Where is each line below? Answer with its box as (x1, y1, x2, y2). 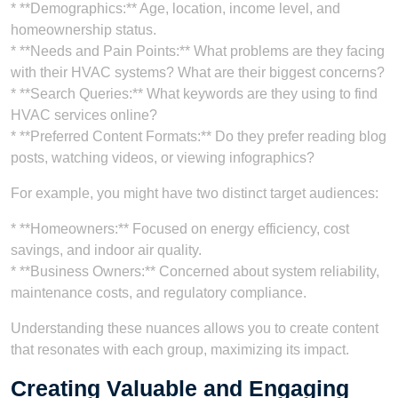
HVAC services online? (11, 107, 157, 123)
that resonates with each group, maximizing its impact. (11, 342, 349, 358)
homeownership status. (11, 22, 156, 38)
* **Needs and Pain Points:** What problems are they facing (11, 44, 385, 60)
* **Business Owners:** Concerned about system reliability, (11, 264, 379, 280)
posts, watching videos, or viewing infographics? (11, 150, 314, 166)
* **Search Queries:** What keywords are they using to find (11, 86, 378, 102)
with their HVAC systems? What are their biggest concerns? (11, 65, 385, 81)
